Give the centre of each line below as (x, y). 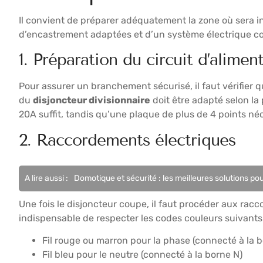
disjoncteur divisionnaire (92, 100)
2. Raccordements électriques (127, 140)
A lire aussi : (46, 178)
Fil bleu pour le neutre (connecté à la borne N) (142, 255)
